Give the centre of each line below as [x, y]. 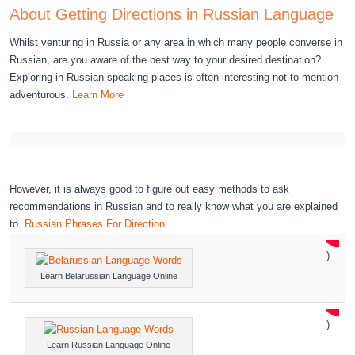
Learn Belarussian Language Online [109, 275]
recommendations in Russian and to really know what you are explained [174, 206]
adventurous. [41, 94]
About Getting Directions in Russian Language [172, 14]
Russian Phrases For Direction [95, 223]
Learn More [98, 94]
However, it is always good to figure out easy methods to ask [150, 189]
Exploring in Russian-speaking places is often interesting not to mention [174, 77]
